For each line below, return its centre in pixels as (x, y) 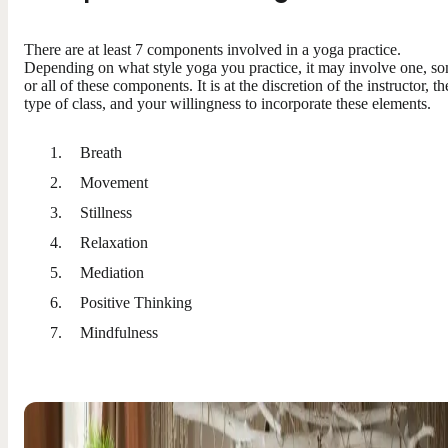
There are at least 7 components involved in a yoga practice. (212, 49)
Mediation (112, 272)
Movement (114, 182)
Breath (101, 152)
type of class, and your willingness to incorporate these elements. (227, 103)
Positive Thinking (136, 302)
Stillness (106, 212)
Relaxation (114, 242)
